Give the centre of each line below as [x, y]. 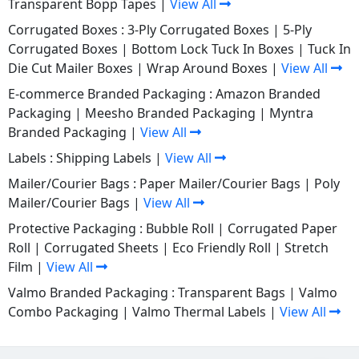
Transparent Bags [232, 292]
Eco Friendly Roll [222, 247]
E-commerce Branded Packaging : [112, 93]
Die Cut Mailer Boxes [71, 68]
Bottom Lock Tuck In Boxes [213, 48]
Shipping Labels [104, 157]
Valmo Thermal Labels [199, 311]
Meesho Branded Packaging [170, 113]
